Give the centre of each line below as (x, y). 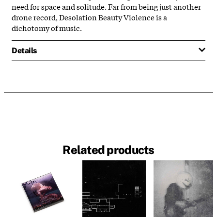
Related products (108, 150)
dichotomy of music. (47, 27)
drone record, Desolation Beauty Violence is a (89, 17)
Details (24, 50)
